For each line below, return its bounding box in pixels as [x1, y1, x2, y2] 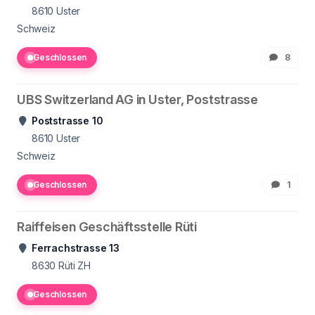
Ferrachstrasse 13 [32, 242, 120, 254]
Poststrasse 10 [32, 115, 103, 127]
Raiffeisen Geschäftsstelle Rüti [17, 219, 198, 234]
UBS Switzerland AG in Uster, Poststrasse [17, 92, 258, 107]
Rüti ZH [58, 259, 91, 271]
